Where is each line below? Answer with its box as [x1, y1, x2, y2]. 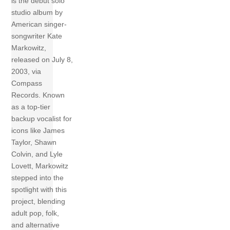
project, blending [11, 197, 66, 205]
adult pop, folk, [11, 208, 60, 217]
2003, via [11, 67, 42, 75]
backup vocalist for [11, 114, 72, 123]
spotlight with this [11, 185, 67, 194]
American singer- [11, 20, 67, 28]
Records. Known [11, 90, 65, 99]
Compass [11, 79, 43, 87]
